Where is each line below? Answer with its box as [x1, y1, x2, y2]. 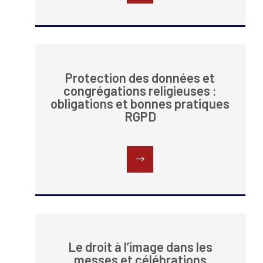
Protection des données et [65, 70, 215, 86]
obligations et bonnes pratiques [50, 96, 230, 112]
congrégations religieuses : [63, 83, 217, 99]
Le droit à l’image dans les [68, 239, 213, 255]
